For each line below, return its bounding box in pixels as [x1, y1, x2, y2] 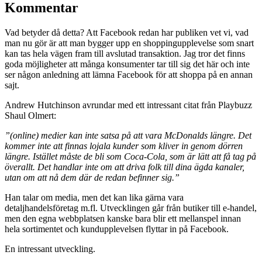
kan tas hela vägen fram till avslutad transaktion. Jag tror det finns [5, 48, 245, 58]
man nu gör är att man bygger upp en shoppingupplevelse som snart [5, 37, 254, 48]
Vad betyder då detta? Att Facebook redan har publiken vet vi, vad [5, 27, 249, 37]
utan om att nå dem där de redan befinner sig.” [5, 172, 180, 182]
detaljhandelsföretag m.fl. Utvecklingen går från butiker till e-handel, [5, 202, 257, 213]
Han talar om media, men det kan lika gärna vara [5, 192, 184, 202]
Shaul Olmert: [5, 110, 56, 120]
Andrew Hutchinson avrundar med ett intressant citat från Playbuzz [5, 99, 252, 110]
